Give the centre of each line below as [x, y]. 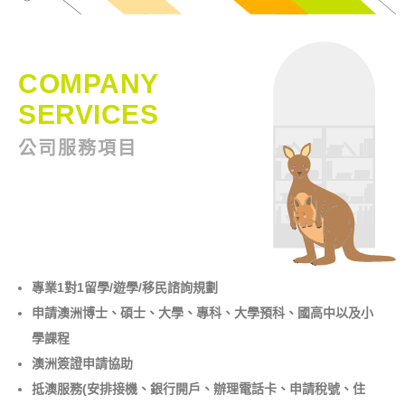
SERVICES [88, 115]
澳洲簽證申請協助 [82, 364]
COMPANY [89, 84]
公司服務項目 [78, 149]
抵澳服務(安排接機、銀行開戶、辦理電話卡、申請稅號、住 [198, 389]
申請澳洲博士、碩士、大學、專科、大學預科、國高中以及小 [202, 313]
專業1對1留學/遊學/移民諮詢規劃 [125, 288]
